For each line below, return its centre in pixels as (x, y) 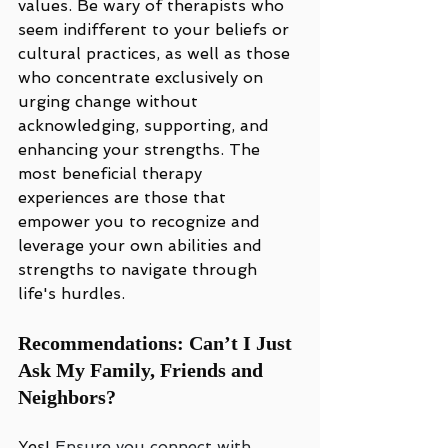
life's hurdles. (71, 293)
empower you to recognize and (141, 221)
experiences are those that (124, 197)
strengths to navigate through (140, 269)
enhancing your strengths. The (141, 149)
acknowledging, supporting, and (146, 125)
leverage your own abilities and (142, 245)
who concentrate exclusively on (143, 77)
